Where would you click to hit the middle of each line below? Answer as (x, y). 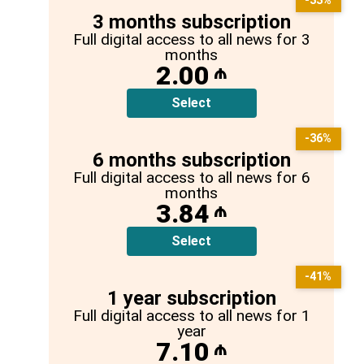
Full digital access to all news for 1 (191, 316)
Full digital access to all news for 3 (191, 40)
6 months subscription (191, 160)
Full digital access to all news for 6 (191, 178)
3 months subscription (191, 22)
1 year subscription (191, 299)
